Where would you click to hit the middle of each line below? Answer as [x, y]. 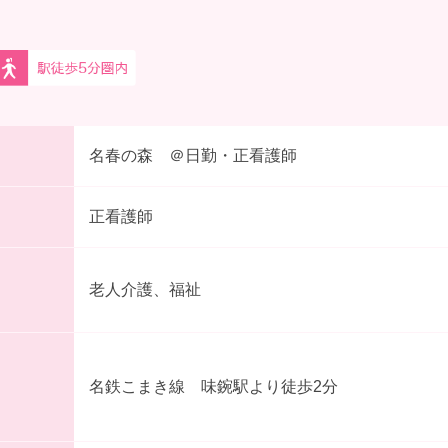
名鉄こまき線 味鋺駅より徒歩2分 [213, 387]
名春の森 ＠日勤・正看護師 [192, 156]
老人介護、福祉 [144, 290]
